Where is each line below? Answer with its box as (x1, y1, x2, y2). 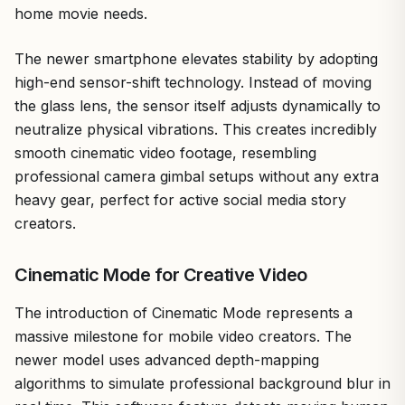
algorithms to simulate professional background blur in (14, 373, 391, 392)
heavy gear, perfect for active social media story (14, 190, 346, 209)
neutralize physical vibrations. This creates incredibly (14, 119, 377, 138)
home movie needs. (14, 4, 147, 23)
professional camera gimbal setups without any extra (14, 166, 379, 185)
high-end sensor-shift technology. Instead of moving (14, 72, 372, 91)
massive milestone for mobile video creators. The (14, 326, 352, 345)
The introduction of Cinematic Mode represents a (14, 303, 353, 322)
